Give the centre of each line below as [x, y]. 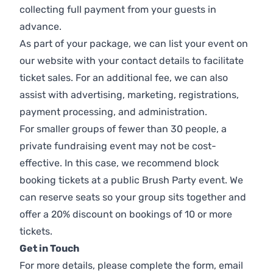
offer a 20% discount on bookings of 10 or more [126, 214]
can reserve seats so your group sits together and [133, 197]
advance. [41, 27]
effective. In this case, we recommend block [119, 163]
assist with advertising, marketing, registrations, [129, 95]
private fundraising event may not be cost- [118, 146]
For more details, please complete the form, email [131, 266]
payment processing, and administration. [113, 112]
